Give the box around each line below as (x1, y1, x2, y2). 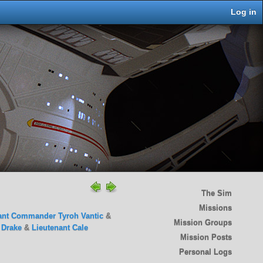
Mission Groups (173, 218, 232, 227)
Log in (231, 8, 257, 16)
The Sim (201, 188, 232, 198)
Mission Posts (180, 232, 232, 242)
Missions (198, 203, 232, 213)
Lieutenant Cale (32, 223, 89, 232)
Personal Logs (178, 247, 232, 257)
